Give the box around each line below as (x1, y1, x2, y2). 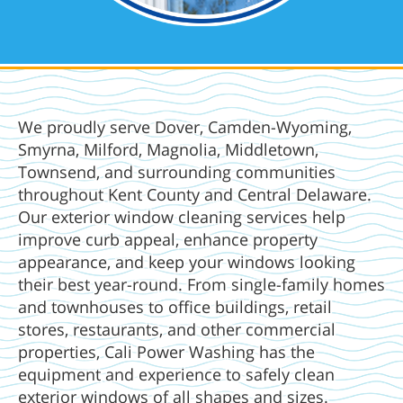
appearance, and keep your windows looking (18, 251, 355, 273)
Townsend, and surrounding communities (18, 161, 336, 184)
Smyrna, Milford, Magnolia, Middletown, (18, 139, 318, 161)
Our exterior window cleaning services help (18, 206, 345, 228)
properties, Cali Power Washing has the (18, 341, 315, 363)
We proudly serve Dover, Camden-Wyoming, (18, 116, 352, 139)
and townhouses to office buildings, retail (18, 296, 332, 318)
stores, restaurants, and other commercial (18, 318, 336, 341)
